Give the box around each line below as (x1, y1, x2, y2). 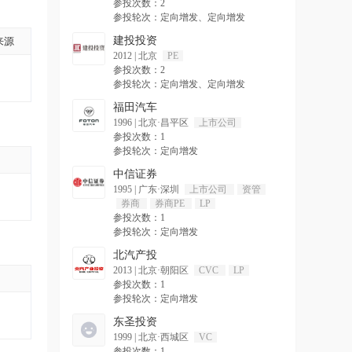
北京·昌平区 (138, 117, 191, 128)
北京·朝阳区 (138, 265, 191, 276)
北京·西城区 (138, 332, 191, 343)
